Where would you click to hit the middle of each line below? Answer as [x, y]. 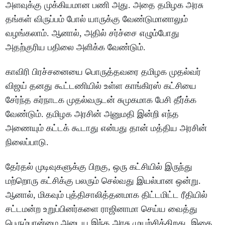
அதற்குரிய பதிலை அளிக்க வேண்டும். [76, 47]
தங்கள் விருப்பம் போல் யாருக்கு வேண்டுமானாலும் [97, 19]
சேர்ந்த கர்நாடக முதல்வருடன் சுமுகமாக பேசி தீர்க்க [101, 100]
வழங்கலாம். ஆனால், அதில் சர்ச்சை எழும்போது [93, 33]
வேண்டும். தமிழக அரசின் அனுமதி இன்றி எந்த [92, 114]
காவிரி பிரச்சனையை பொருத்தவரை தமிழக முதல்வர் [103, 72]
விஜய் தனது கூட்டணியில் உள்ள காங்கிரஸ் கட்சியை [101, 86]
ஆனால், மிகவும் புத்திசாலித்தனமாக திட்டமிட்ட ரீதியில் [107, 195]
